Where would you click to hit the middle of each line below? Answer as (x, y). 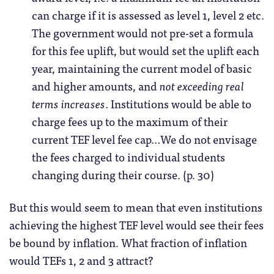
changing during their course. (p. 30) (123, 175)
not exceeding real (202, 86)
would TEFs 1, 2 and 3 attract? (81, 260)
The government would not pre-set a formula (142, 33)
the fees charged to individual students (128, 157)
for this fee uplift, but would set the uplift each (145, 50)
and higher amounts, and (95, 86)
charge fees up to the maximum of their (129, 121)
